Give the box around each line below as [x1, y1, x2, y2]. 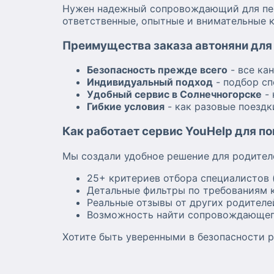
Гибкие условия [87, 100, 165, 113]
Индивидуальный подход [87, 76, 213, 89]
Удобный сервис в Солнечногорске [87, 88, 262, 101]
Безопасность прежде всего [87, 64, 228, 76]
